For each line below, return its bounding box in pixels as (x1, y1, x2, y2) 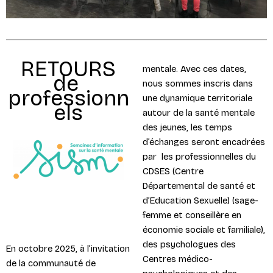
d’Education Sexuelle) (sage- (142, 195, 258, 207)
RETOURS (21, 56, 116, 82)
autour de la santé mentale (142, 107, 255, 119)
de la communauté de (6, 257, 96, 269)
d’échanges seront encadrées (142, 136, 265, 148)
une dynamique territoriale (142, 93, 252, 104)
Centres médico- (142, 253, 213, 265)
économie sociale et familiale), (142, 224, 265, 236)
